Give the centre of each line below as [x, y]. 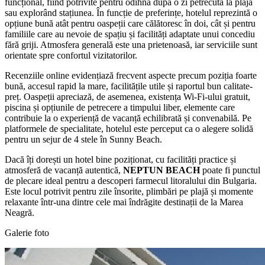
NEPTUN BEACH [161, 170]
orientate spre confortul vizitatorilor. [71, 55]
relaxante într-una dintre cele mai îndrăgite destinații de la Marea [124, 202]
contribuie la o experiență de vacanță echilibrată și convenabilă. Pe [128, 118]
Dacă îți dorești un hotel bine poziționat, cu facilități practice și [120, 159]
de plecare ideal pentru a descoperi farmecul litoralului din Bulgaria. [131, 180]
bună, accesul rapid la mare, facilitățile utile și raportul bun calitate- [129, 86]
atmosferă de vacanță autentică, [64, 170]
